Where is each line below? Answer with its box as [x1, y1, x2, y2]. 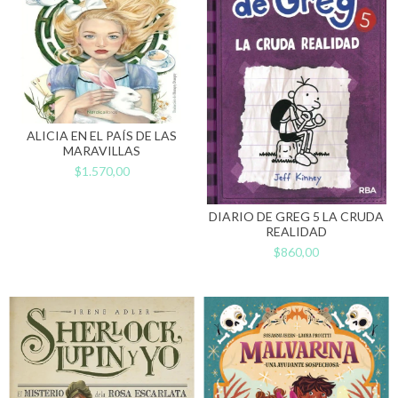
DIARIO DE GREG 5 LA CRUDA [209, 209, 384, 225]
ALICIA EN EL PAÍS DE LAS [27, 128, 177, 144]
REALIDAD [266, 224, 327, 240]
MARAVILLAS [63, 143, 140, 159]
